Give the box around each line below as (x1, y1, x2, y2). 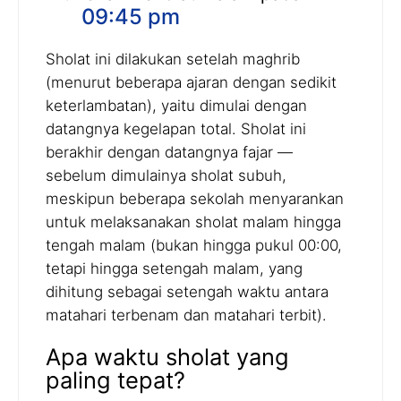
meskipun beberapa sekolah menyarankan (46, 190, 344, 209)
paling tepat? (46, 366, 185, 395)
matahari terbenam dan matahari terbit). (46, 306, 327, 325)
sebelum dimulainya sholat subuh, (46, 166, 286, 185)
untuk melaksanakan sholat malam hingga (46, 213, 341, 232)
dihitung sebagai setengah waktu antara (46, 283, 328, 302)
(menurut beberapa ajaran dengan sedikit (46, 73, 337, 92)
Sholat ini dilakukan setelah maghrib (46, 50, 300, 69)
